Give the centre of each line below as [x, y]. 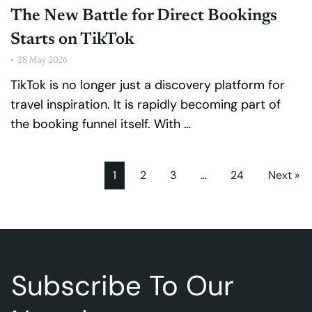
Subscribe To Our [123, 285]
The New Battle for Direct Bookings [144, 16]
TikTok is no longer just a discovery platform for [148, 85]
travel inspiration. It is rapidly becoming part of [146, 105]
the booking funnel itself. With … [101, 124]
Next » [283, 175]
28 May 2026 [42, 61]
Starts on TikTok [72, 40]
